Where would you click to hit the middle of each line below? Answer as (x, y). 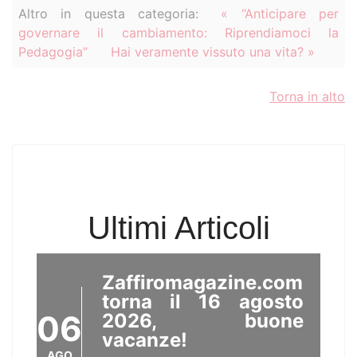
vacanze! (145, 340)
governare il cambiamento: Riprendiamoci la (178, 33)
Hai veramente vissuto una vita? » (213, 52)
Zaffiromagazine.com (202, 282)
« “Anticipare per (280, 14)
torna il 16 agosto (203, 302)
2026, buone (203, 321)
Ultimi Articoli (178, 228)
